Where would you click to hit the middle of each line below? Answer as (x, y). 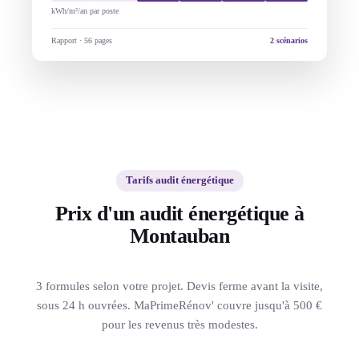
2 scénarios (289, 40)
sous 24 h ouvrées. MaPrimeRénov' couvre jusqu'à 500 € (179, 306)
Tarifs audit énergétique (179, 180)
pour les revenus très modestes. (179, 325)
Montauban (179, 236)
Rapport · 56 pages (82, 40)
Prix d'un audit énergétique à (179, 213)
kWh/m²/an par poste (85, 10)
